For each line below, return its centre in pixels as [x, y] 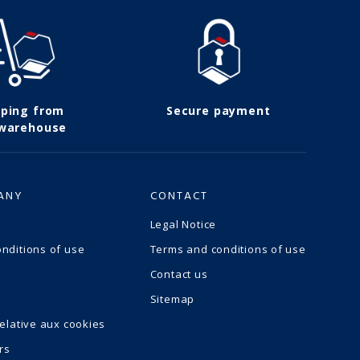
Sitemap [172, 299]
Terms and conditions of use [228, 250]
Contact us [179, 274]
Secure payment [218, 111]
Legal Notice [183, 225]
